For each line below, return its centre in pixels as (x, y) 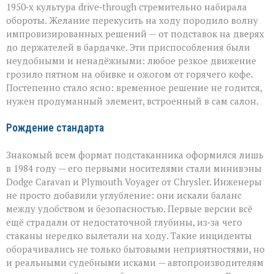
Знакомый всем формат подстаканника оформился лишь (135, 154)
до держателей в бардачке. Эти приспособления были (128, 47)
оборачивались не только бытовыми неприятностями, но (135, 249)
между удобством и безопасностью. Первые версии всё (129, 208)
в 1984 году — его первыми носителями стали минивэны (134, 168)
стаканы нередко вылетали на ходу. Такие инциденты (129, 235)
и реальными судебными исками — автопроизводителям (135, 262)
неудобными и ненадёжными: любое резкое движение (131, 60)
